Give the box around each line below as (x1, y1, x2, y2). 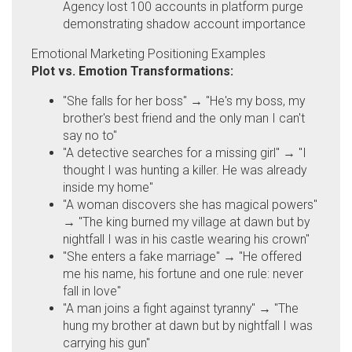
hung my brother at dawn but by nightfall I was (63, 317, 313, 333)
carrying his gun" (63, 335, 150, 350)
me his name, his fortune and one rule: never (63, 266, 303, 281)
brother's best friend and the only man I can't (63, 110, 305, 126)
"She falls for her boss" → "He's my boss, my (63, 93, 305, 108)
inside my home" (63, 179, 153, 195)
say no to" (63, 127, 117, 143)
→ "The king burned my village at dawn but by (63, 214, 310, 229)
